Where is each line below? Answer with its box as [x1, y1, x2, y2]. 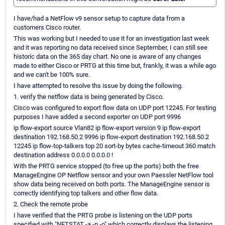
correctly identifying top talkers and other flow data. [14, 189, 158, 197]
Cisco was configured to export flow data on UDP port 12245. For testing [14, 104, 216, 112]
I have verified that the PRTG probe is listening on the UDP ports [14, 211, 192, 219]
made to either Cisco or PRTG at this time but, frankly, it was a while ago [14, 62, 216, 70]
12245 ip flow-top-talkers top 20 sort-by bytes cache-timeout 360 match [14, 142, 215, 150]
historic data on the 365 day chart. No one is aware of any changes [14, 53, 201, 61]
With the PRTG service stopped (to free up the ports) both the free [14, 162, 199, 170]
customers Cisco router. [14, 24, 81, 32]
